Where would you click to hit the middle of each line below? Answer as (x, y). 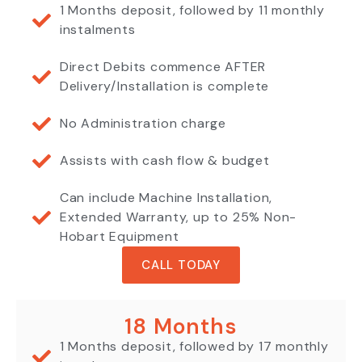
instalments (97, 30)
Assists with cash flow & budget (164, 161)
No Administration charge (143, 124)
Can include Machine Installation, (166, 198)
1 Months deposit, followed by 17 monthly (194, 347)
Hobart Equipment (119, 237)
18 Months (181, 327)
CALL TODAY (181, 265)
